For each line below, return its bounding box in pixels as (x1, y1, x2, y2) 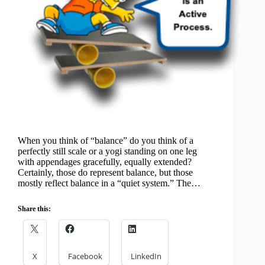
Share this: (18, 205, 51, 214)
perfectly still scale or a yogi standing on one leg (18, 146, 197, 157)
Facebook (68, 251, 102, 262)
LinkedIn (131, 251, 161, 262)
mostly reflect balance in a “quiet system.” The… (18, 178, 201, 189)
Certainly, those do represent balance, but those (18, 167, 193, 178)
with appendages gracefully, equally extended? (18, 157, 192, 167)
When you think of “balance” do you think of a (18, 135, 193, 146)
